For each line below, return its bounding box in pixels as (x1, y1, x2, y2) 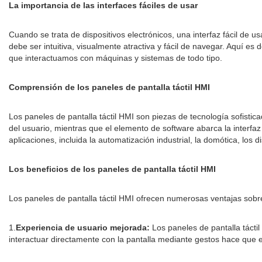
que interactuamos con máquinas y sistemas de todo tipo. (9, 53, 222, 63)
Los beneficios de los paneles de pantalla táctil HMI (9, 164, 216, 174)
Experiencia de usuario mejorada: (16, 223, 150, 233)
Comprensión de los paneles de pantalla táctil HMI (9, 82, 210, 92)
